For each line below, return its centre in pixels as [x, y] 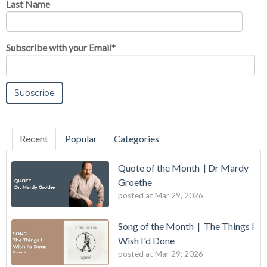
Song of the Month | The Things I [186, 226]
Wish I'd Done [146, 240]
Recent [34, 138]
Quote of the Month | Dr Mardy [183, 167]
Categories [136, 138]
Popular [81, 138]
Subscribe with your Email [59, 47]
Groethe [135, 182]
